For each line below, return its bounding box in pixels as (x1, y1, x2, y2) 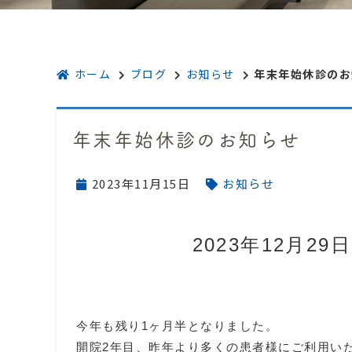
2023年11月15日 (91, 175, 190, 192)
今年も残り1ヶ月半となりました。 (76, 319, 278, 332)
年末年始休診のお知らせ (72, 126, 301, 152)
